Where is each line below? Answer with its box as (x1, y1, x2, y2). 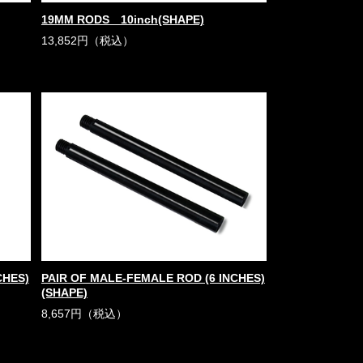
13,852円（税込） (41, 34, 134, 47)
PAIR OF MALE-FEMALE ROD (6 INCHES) (41, 271, 265, 284)
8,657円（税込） (41, 307, 127, 320)
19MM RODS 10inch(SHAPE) (41, 13, 204, 26)
